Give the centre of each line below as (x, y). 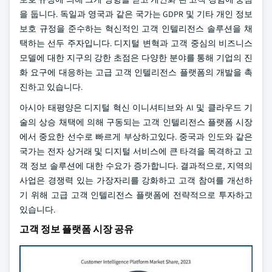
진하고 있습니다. (51, 87)
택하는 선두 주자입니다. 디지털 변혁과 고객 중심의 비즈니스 (136, 43)
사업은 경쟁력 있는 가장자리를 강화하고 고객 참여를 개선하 (136, 180)
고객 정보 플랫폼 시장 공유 (76, 229)
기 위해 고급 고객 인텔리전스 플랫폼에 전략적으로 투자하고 (136, 195)
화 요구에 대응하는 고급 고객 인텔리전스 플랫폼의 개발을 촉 (136, 72)
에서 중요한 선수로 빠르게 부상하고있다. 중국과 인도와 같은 (136, 137)
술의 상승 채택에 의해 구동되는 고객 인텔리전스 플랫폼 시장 (136, 122)
